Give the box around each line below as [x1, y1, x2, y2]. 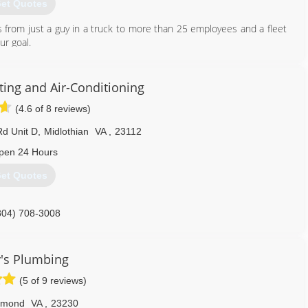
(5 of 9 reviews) [19, 275, 87, 286]
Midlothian [43, 126, 89, 137]
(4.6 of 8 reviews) [15, 103, 91, 114]
